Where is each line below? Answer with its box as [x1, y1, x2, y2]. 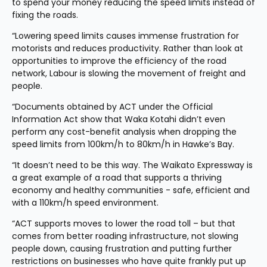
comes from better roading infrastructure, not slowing [12, 230, 238, 242]
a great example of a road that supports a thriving [12, 172, 222, 184]
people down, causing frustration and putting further [12, 243, 232, 254]
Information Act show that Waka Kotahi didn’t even [12, 113, 225, 125]
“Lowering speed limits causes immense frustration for [12, 30, 239, 42]
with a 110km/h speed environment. [12, 197, 159, 209]
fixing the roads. [12, 9, 78, 21]
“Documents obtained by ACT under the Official [12, 101, 213, 113]
